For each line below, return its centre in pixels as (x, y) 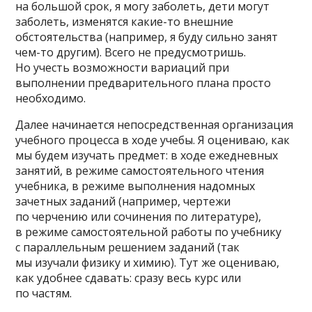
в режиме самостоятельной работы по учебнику (149, 232)
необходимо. (51, 98)
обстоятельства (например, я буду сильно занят (147, 37)
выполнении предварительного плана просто (143, 83)
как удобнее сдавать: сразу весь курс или (128, 278)
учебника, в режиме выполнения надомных (135, 186)
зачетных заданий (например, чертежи (123, 201)
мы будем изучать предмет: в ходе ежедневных (147, 155)
